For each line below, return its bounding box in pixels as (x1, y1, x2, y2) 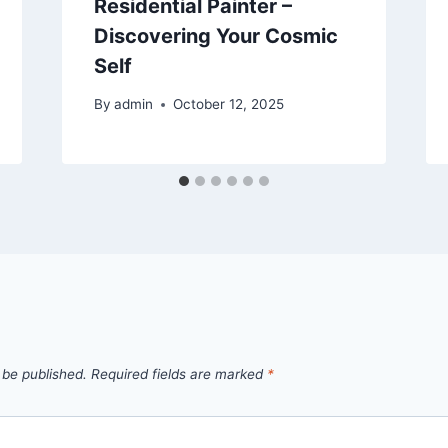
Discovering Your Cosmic (93, 23, 338, 48)
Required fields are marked (91, 366, 267, 383)
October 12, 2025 (172, 96, 284, 113)
